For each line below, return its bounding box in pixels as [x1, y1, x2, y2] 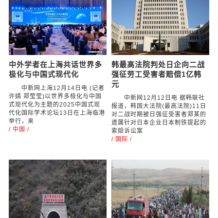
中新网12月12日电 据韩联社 [111, 94, 205, 101]
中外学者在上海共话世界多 [9, 60, 103, 69]
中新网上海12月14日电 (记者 [9, 85, 105, 91]
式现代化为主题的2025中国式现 [9, 101, 101, 108]
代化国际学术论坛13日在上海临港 [9, 109, 106, 116]
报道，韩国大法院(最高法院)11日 [111, 103, 206, 109]
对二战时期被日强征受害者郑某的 [111, 111, 206, 118]
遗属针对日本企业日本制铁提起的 [111, 119, 206, 126]
